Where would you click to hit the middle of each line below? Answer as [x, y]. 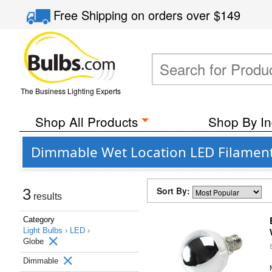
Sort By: [175, 191]
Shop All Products [86, 121]
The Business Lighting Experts [70, 91]
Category [39, 219]
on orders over [173, 15]
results [46, 196]
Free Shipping [93, 15]
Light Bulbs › [46, 230]
